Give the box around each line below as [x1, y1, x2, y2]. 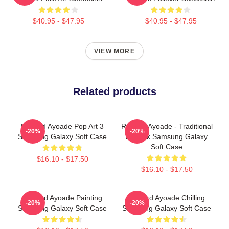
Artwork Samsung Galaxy [126, 132, 208, 141]
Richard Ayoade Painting [22, 194, 102, 202]
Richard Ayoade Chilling [128, 194, 205, 202]
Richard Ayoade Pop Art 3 [21, 122, 104, 130]
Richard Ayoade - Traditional [121, 122, 213, 130]
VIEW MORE [94, 48, 135, 55]
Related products [73, 86, 156, 97]
